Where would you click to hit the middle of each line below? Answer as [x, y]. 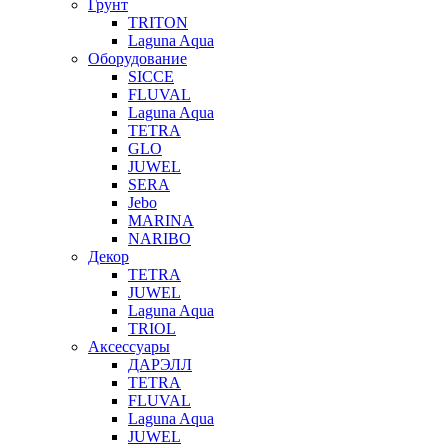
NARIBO [159, 238]
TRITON [158, 22]
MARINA [161, 220]
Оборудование [137, 58]
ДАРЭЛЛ [160, 364]
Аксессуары [129, 346]
